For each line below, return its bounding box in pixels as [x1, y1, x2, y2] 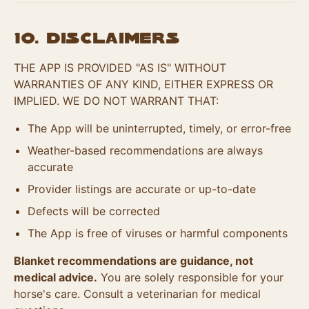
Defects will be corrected [28, 204, 160, 218]
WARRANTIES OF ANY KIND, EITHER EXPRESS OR [14, 77, 273, 91]
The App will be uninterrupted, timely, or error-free [28, 121, 291, 135]
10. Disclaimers [14, 32, 180, 46]
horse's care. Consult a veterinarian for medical [14, 287, 261, 301]
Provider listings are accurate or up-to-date [28, 182, 256, 196]
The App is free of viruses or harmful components [28, 226, 288, 240]
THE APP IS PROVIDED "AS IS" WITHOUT [14, 61, 226, 74]
